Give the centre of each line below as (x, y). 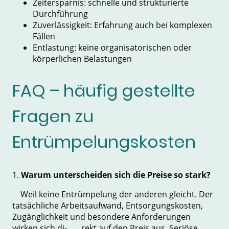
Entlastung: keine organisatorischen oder (112, 47)
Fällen (44, 36)
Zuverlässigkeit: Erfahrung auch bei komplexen (122, 25)
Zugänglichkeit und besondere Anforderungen (101, 216)
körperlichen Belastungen (82, 59)
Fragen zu (53, 117)
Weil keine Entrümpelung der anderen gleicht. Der (113, 194)
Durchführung (60, 14)
